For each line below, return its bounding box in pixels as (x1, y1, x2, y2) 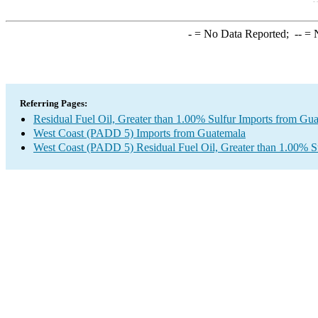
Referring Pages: (20, 98, 87, 109)
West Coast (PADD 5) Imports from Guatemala (33, 127, 246, 139)
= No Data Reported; (191, 28, 295, 40)
